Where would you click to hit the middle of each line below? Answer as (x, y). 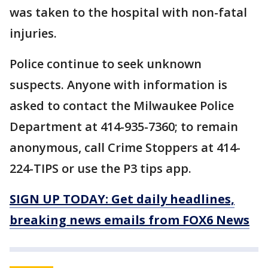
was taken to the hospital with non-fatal (128, 13)
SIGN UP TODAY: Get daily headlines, (122, 199)
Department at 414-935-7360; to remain (124, 127)
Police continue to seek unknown (106, 64)
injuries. (33, 33)
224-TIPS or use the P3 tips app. (100, 169)
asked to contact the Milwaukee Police (122, 106)
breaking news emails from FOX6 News (130, 220)
